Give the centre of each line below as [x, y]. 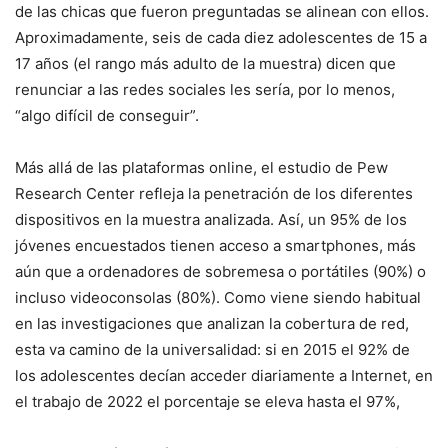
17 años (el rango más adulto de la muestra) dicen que [205, 64]
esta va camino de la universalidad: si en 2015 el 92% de [212, 350]
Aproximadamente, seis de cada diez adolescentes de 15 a [221, 38]
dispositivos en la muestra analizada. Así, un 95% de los [211, 220]
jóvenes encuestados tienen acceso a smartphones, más [215, 246]
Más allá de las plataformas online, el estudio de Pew [201, 168]
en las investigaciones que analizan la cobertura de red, [212, 324]
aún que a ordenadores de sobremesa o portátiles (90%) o [220, 272]
